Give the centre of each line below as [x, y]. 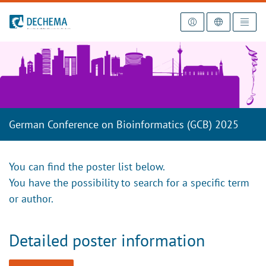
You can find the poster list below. [87, 166]
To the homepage [42, 20]
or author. [31, 198]
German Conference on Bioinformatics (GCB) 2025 [124, 124]
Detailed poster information [107, 240]
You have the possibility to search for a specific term [129, 182]
